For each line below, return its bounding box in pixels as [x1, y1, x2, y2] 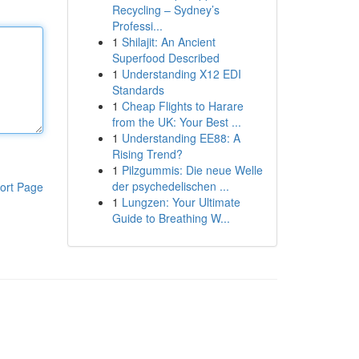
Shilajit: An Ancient [121, 34, 216, 50]
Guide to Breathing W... [111, 210, 230, 226]
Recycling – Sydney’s [111, 2, 220, 18]
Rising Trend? [111, 146, 183, 162]
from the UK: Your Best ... [111, 114, 241, 130]
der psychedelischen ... [111, 178, 229, 194]
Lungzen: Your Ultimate [121, 194, 240, 210]
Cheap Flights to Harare [121, 98, 244, 114]
